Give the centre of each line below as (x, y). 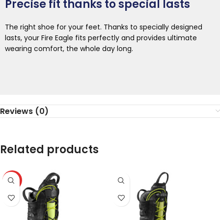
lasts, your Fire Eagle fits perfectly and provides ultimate (101, 38)
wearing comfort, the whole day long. (69, 49)
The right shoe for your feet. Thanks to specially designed (104, 27)
